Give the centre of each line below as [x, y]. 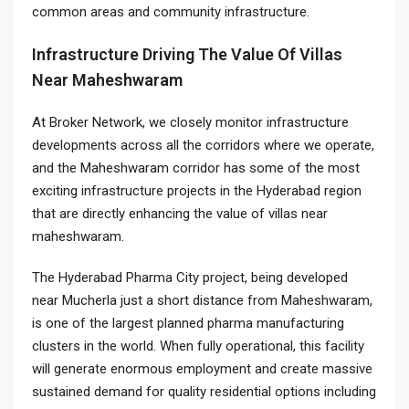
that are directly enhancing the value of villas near [180, 214]
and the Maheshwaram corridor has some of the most [196, 168]
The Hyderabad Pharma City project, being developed [190, 278]
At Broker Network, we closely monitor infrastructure [190, 122]
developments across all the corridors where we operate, [203, 145]
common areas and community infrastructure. [171, 12]
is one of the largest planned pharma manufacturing [188, 323]
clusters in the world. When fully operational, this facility [198, 346]
